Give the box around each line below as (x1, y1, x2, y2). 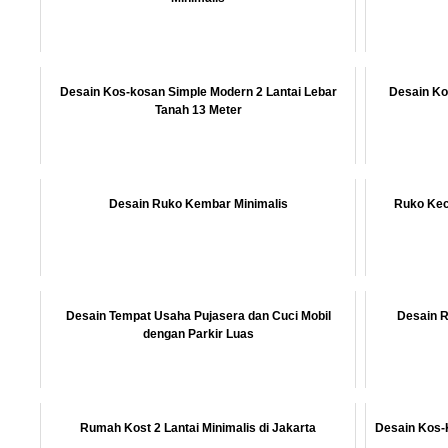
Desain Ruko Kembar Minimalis (108, 197, 288, 211)
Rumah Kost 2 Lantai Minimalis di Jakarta (80, 421, 316, 435)
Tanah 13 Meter (154, 103, 242, 117)
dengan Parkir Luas (142, 327, 254, 341)
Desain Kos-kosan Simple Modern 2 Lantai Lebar (59, 85, 337, 99)
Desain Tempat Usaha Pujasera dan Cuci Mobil (65, 309, 331, 323)
